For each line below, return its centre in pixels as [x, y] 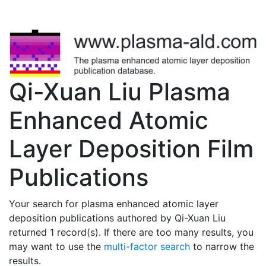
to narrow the [222, 246]
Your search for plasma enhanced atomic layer [114, 203]
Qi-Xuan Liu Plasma [120, 91]
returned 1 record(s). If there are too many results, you [131, 232]
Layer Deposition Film [131, 148]
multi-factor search [147, 246]
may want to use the [56, 246]
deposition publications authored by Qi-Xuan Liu [117, 218]
